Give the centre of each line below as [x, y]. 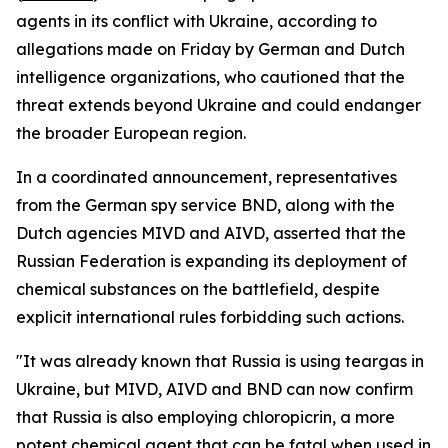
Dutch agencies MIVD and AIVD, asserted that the [211, 233]
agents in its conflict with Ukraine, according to [196, 21]
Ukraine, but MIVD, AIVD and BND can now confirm [214, 389]
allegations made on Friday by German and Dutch [210, 49]
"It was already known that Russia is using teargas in [220, 361]
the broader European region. [131, 133]
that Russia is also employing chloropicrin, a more [205, 417]
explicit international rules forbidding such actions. [210, 317]
